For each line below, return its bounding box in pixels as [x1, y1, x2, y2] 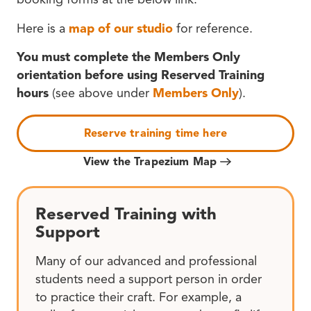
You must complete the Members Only [17, 49, 240, 65]
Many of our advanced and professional [35, 253, 257, 269]
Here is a [17, 20, 69, 36]
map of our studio [69, 20, 173, 36]
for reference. [173, 20, 253, 36]
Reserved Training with [35, 203, 217, 225]
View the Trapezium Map [83, 155, 217, 169]
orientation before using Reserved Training [17, 67, 264, 83]
